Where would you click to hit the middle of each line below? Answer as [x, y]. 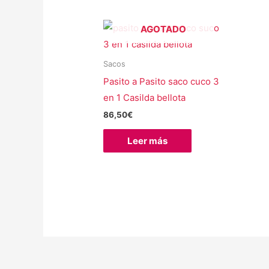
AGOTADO [163, 29]
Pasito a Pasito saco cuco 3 [162, 81]
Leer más [148, 141]
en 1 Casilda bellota [145, 97]
